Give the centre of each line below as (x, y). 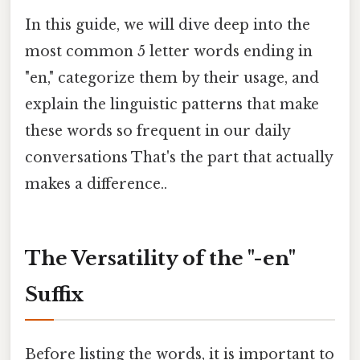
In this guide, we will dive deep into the (168, 25)
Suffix (54, 294)
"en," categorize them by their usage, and (172, 78)
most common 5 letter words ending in (169, 52)
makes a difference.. (96, 184)
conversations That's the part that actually (179, 158)
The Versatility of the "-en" (160, 258)
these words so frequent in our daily (157, 131)
